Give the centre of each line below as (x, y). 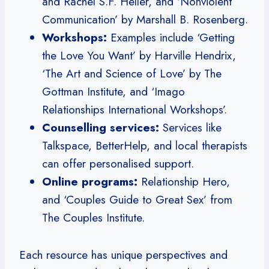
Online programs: (90, 181)
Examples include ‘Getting (171, 37)
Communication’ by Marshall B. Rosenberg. (145, 19)
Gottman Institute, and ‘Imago (113, 91)
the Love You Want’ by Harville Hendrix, (139, 55)
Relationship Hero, (184, 181)
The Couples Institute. (93, 217)
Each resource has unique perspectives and (123, 255)
